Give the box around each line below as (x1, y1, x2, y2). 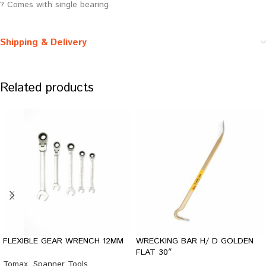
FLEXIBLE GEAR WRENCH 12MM (3, 235, 123, 247)
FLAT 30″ (136, 246, 172, 258)
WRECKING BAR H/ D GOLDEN (136, 235, 254, 247)
